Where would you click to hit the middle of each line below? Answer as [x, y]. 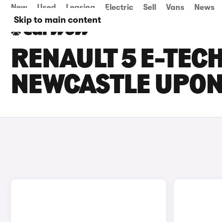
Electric [119, 7]
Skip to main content [57, 20]
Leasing [81, 7]
